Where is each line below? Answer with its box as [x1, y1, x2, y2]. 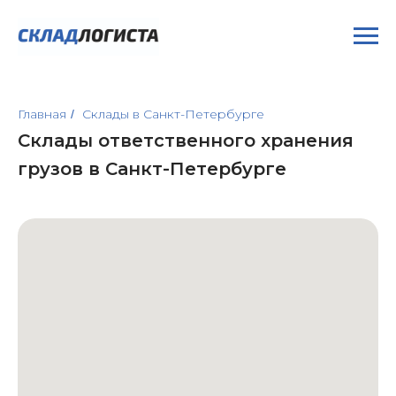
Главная [18, 106, 66, 122]
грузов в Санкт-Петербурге [18, 158, 286, 179]
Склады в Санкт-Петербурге [82, 106, 264, 122]
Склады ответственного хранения [18, 130, 354, 151]
